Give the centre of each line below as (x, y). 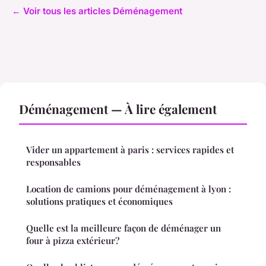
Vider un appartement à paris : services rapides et (130, 149)
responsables (53, 162)
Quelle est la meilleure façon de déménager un (123, 228)
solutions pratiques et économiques (99, 201)
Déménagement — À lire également (118, 108)
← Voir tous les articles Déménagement (97, 11)
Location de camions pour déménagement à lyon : (129, 189)
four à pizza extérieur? (73, 240)
